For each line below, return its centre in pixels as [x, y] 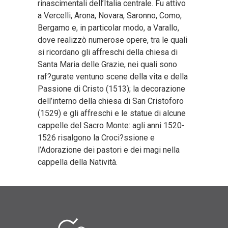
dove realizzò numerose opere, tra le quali [112, 40]
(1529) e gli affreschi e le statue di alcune [112, 113]
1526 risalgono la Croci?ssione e [96, 138]
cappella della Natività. [78, 162]
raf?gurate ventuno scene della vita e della [113, 77]
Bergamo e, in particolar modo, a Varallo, [108, 28]
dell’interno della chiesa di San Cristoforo [111, 101]
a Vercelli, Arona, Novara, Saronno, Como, [110, 16]
